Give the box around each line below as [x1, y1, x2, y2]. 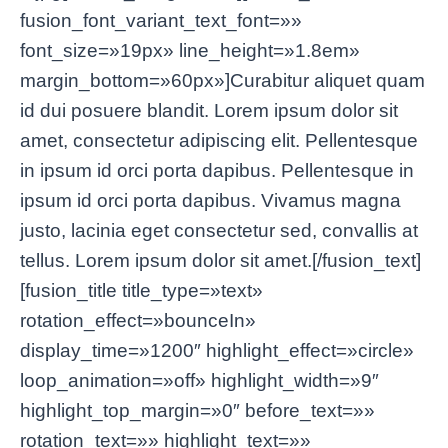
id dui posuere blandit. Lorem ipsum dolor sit [20, 100, 398, 122]
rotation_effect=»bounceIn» [20, 310, 256, 332]
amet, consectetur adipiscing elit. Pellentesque [20, 130, 418, 152]
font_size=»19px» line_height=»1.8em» [20, 40, 360, 62]
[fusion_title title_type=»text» [20, 280, 263, 302]
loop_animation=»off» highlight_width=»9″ [20, 370, 379, 392]
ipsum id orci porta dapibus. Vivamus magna [20, 190, 401, 212]
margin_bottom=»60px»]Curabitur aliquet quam [20, 70, 425, 92]
